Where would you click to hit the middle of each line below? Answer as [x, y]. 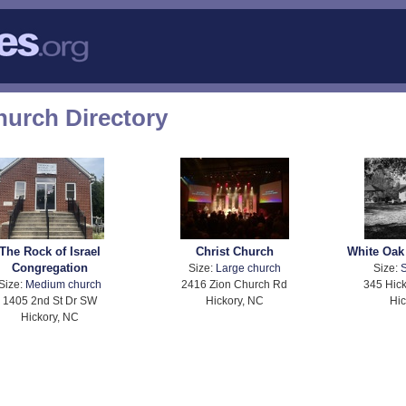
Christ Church [234, 252]
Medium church [63, 285]
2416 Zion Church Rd [235, 285]
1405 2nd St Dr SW [49, 301]
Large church [248, 268]
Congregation [49, 268]
